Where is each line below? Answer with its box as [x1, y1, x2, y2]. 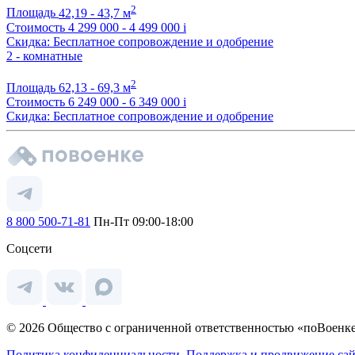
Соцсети [6, 242, 52, 255]
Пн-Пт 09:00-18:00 [90, 215, 193, 228]
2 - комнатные [6, 48, 82, 63]
